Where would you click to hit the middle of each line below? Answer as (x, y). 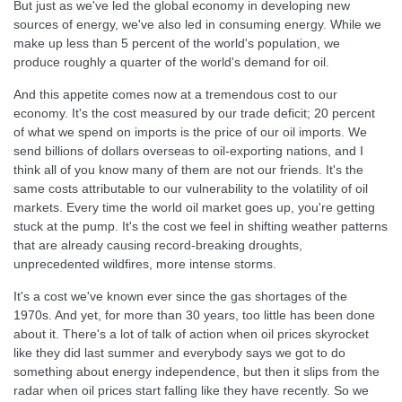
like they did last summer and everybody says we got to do (179, 353)
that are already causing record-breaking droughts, (158, 245)
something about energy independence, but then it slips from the (197, 371)
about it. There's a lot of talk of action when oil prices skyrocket (191, 334)
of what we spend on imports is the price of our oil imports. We (190, 132)
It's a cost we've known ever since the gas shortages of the (180, 296)
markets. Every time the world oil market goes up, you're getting (194, 207)
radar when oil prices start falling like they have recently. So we (191, 390)
